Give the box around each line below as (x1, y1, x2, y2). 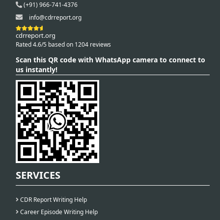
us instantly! (16, 65, 57, 75)
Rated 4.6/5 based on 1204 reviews (16, 40, 111, 49)
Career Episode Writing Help (19, 207, 98, 216)
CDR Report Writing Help (19, 195, 87, 204)
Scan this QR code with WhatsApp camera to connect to (16, 55, 205, 65)
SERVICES (16, 168, 60, 182)
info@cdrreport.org (29, 13, 82, 22)
